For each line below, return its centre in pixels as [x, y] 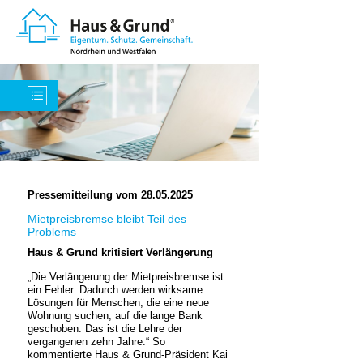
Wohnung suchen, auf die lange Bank [115, 316]
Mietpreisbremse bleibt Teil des [107, 219]
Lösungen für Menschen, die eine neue [118, 303]
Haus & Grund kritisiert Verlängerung [120, 252]
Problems [52, 232]
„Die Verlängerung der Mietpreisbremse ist [126, 277]
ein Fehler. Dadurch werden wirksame [115, 290]
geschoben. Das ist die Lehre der [105, 329]
